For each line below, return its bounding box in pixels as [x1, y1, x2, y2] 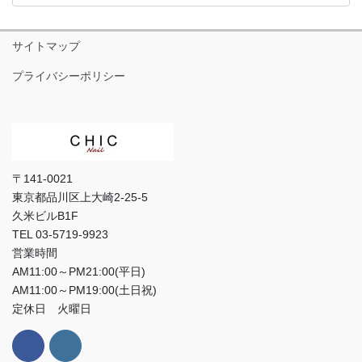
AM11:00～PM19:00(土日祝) [12, 284, 157, 297]
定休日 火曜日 [12, 302, 91, 316]
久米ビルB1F [12, 209, 78, 223]
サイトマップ [12, 39, 80, 53]
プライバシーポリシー [12, 69, 125, 82]
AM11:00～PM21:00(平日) [12, 265, 145, 279]
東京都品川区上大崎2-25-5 [12, 191, 148, 204]
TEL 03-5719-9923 [12, 228, 108, 242]
